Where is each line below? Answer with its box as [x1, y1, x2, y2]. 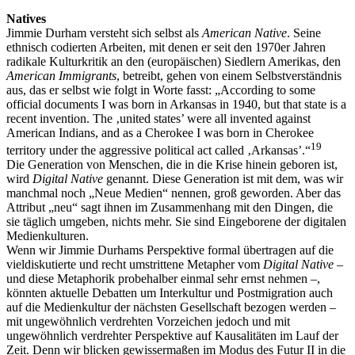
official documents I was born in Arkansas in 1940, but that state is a [6, 97, 346, 111]
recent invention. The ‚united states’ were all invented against [6, 111, 311, 125]
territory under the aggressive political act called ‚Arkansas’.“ [6, 143, 311, 157]
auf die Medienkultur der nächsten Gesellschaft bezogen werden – [6, 300, 336, 314]
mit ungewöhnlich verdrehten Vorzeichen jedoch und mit [6, 314, 290, 328]
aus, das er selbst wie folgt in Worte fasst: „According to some [6, 82, 315, 97]
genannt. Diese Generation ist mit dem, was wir [103, 171, 343, 185]
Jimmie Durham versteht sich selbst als [6, 25, 202, 40]
